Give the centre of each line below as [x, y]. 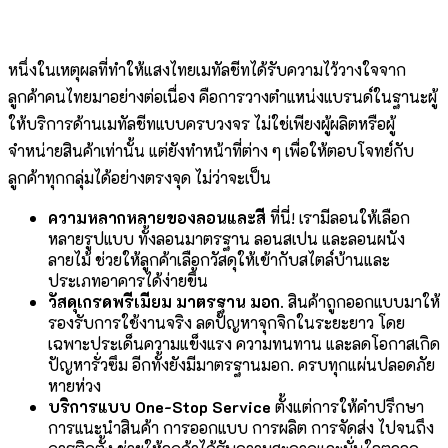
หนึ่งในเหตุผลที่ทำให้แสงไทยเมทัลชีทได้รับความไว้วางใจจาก [207, 70]
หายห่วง [74, 386]
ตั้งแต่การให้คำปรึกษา [349, 407]
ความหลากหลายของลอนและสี [159, 218]
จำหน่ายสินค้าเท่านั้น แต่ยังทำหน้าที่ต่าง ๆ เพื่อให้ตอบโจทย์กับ [211, 151]
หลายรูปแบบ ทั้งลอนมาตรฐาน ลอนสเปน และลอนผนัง [226, 239]
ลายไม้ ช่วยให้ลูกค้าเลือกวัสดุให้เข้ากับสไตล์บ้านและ [219, 260]
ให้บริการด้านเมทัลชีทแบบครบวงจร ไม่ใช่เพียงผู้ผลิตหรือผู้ [201, 124]
